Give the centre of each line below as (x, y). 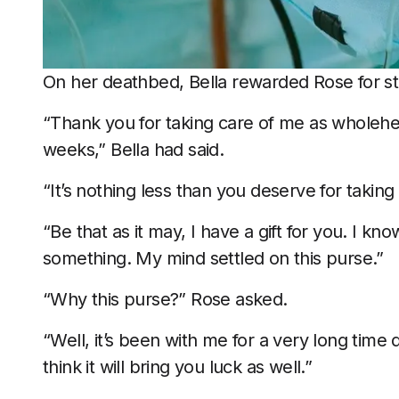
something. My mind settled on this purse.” (213, 258)
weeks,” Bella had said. (134, 149)
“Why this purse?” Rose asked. (165, 299)
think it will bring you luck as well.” (178, 366)
